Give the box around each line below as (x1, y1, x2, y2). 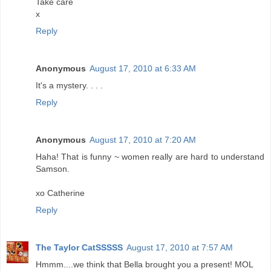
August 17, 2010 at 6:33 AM (90, 64, 196, 74)
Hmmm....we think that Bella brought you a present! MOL (36, 260, 253, 270)
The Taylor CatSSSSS (36, 243, 123, 253)
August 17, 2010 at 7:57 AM (126, 243, 233, 253)
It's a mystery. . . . (36, 80, 103, 91)
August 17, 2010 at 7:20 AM (90, 135, 196, 145)
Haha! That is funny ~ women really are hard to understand (36, 152, 264, 162)
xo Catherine (36, 188, 85, 198)
